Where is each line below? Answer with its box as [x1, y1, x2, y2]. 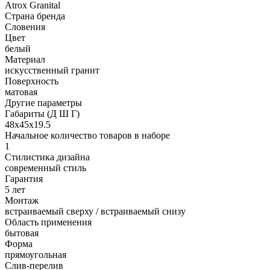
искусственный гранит [5, 64, 99, 75]
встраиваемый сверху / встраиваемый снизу [5, 206, 186, 216]
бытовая [5, 227, 39, 238]
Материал [5, 54, 45, 64]
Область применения [5, 216, 92, 227]
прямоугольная [5, 249, 66, 260]
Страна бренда [5, 10, 65, 21]
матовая [5, 86, 37, 97]
